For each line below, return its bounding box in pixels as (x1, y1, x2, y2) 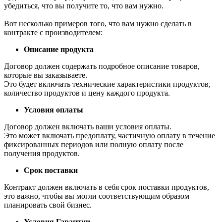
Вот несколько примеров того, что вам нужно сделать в (4, 19, 192, 28)
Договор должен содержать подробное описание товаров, (4, 61, 200, 70)
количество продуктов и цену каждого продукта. (4, 88, 170, 97)
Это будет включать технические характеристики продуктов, (4, 79, 211, 88)
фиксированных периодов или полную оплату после (4, 140, 183, 149)
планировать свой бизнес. (4, 200, 92, 209)
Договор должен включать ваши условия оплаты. (4, 122, 171, 131)
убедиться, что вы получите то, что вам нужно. (4, 1, 164, 10)
